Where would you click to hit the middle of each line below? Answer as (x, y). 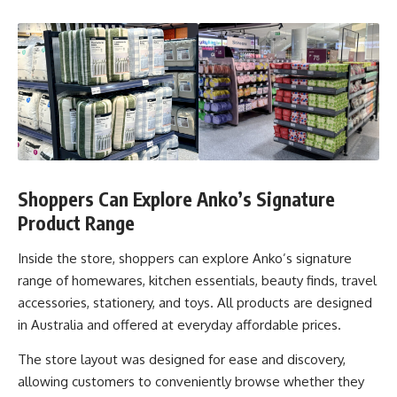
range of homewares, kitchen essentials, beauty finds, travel (197, 280)
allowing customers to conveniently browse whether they (191, 382)
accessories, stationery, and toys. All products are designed (195, 302)
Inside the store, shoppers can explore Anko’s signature (185, 258)
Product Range (76, 223)
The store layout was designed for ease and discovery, (182, 360)
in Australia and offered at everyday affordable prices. (179, 324)
